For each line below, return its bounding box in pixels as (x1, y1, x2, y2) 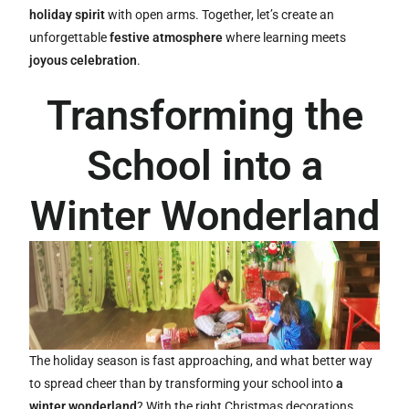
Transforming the (46, 90, 363, 140)
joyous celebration (29, 52, 138, 68)
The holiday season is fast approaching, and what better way (29, 353, 373, 369)
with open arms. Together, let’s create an (105, 6, 335, 22)
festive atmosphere (110, 29, 224, 45)
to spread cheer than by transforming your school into (29, 376, 337, 392)
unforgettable (29, 29, 110, 45)
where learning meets (223, 29, 347, 45)
